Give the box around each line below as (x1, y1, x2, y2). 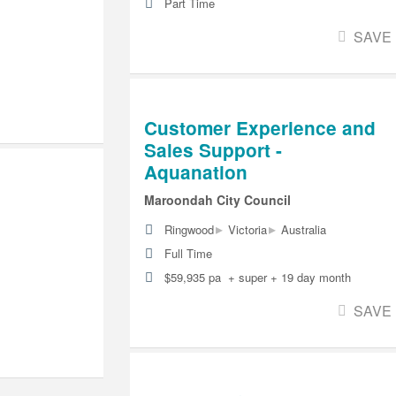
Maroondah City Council (143, 191, 291, 209)
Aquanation (143, 158, 247, 185)
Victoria (227, 221, 267, 239)
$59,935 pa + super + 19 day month (164, 269, 351, 286)
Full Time (164, 245, 212, 263)
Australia (280, 221, 326, 239)
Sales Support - (143, 136, 282, 163)
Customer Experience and (143, 114, 376, 141)
